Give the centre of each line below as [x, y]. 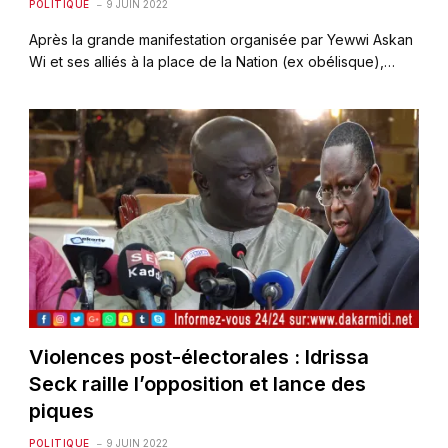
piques [62, 410]
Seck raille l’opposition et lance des [198, 383]
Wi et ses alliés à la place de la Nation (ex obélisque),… [212, 61]
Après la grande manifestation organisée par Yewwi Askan [221, 39]
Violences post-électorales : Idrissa [199, 356]
